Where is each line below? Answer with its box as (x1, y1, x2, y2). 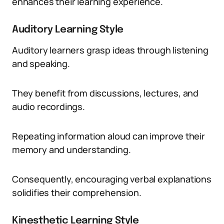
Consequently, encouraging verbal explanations (12, 173, 211, 185)
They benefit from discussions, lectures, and (12, 87, 199, 99)
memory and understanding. (12, 143, 131, 155)
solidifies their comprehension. (12, 186, 141, 198)
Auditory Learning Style (12, 24, 123, 35)
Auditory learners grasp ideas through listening (12, 44, 208, 56)
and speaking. (12, 57, 70, 69)
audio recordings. (12, 100, 85, 112)
